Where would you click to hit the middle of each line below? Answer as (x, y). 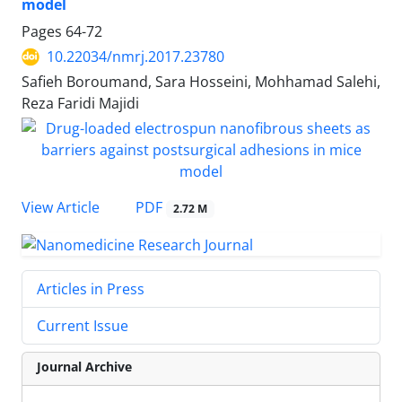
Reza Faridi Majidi (80, 104)
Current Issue (83, 326)
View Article (61, 208)
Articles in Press (91, 289)
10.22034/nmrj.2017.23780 (135, 57)
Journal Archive (84, 367)
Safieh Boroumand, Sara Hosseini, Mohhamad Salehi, (201, 82)
